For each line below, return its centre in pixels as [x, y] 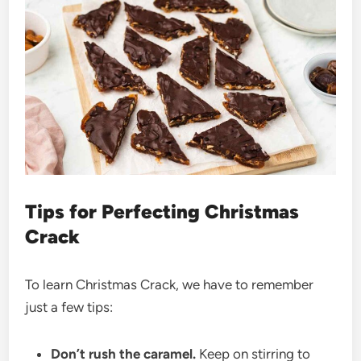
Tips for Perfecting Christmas [162, 211]
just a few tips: [69, 307]
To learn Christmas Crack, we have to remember [170, 284]
